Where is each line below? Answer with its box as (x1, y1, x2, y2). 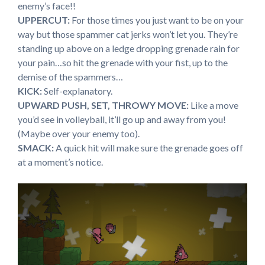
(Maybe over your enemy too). (18, 127, 140, 139)
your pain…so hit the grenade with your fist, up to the (18, 56, 228, 68)
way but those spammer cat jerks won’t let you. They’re (18, 28, 238, 40)
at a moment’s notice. (18, 156, 103, 167)
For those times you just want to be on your (72, 14, 244, 25)
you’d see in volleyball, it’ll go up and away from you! (18, 113, 226, 125)
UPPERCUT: (18, 14, 72, 25)
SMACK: (18, 141, 54, 153)
